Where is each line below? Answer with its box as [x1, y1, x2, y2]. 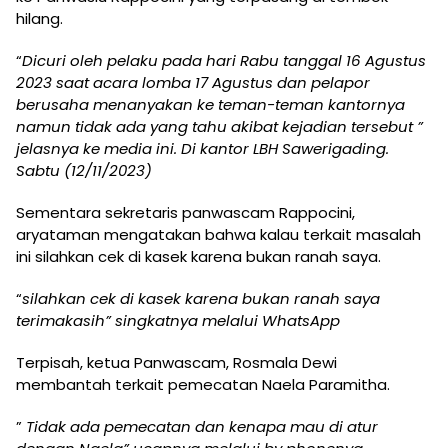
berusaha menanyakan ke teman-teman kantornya [16, 94, 405, 116]
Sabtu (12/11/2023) [16, 160, 152, 182]
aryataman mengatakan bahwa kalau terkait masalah [16, 224, 421, 246]
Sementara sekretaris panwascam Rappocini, [16, 202, 355, 224]
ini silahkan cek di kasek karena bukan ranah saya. [16, 246, 381, 268]
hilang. [16, 8, 63, 30]
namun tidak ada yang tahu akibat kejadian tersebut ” [16, 116, 423, 138]
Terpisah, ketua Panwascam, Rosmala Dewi [16, 352, 337, 374]
